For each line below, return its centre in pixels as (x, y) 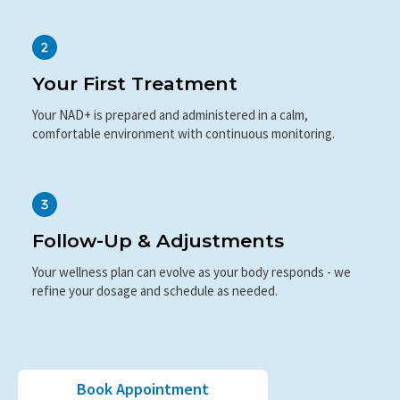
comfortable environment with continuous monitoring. (183, 154)
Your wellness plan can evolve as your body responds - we (192, 291)
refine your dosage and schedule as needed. (155, 310)
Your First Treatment (135, 104)
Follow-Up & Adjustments (158, 260)
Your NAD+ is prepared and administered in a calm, (170, 135)
